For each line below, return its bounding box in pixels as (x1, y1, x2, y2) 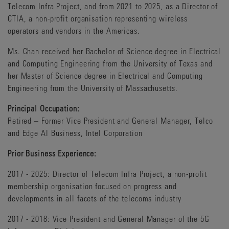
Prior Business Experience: (8, 148, 97, 158)
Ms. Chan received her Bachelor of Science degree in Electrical (8, 46, 221, 56)
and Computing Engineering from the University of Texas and (8, 58, 213, 68)
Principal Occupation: (8, 103, 80, 113)
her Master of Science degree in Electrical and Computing (8, 71, 203, 80)
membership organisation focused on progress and (8, 181, 177, 191)
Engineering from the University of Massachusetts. (8, 83, 178, 93)
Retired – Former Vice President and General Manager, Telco (8, 116, 213, 125)
